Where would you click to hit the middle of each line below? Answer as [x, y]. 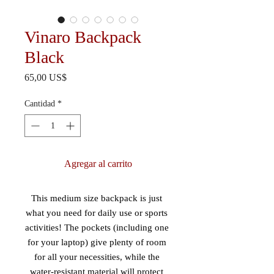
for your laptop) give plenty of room [97, 242]
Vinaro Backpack [83, 37]
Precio [78, 77]
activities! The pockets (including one [97, 228]
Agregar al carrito [98, 164]
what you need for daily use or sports [97, 213]
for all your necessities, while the [97, 257]
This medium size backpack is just [97, 198]
